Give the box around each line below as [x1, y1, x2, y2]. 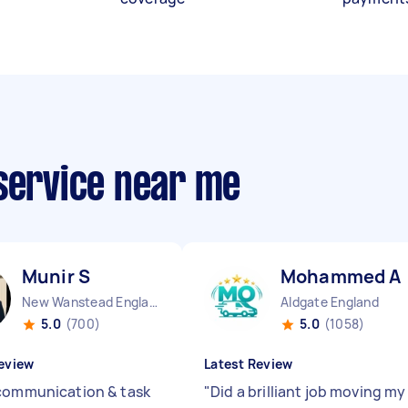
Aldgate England [280, 293, 379, 311]
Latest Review [204, 355, 293, 372]
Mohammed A [280, 264, 402, 289]
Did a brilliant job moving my [210, 382, 406, 402]
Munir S [22, 264, 91, 289]
